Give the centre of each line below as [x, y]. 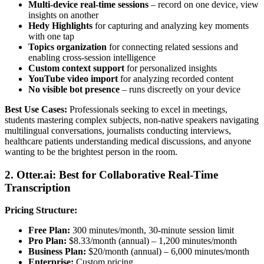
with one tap [51, 36]
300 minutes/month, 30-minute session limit [152, 230]
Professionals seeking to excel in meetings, [147, 109]
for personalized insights [171, 68]
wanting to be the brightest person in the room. [91, 151]
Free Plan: [49, 230]
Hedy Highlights [60, 25]
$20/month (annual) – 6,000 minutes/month [168, 252]
